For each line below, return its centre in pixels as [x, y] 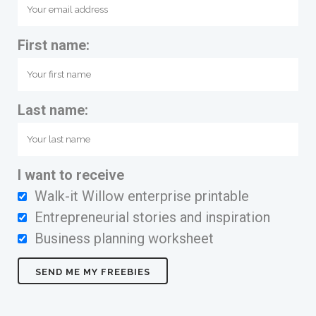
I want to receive [71, 175]
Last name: [53, 110]
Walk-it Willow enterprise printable [142, 196]
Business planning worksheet [124, 238]
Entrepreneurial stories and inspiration [152, 217]
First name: [54, 45]
